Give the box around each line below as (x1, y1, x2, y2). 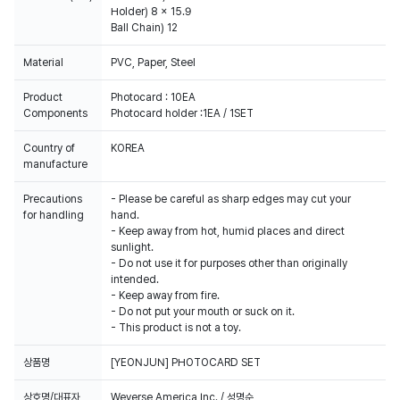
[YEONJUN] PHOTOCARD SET (111, 356, 261, 369)
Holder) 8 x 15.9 (111, 5, 191, 18)
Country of (23, 142, 75, 154)
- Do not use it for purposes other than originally (111, 257, 347, 270)
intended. (111, 273, 159, 286)
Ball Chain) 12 (111, 21, 178, 34)
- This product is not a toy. (111, 321, 241, 334)
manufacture (23, 158, 87, 171)
